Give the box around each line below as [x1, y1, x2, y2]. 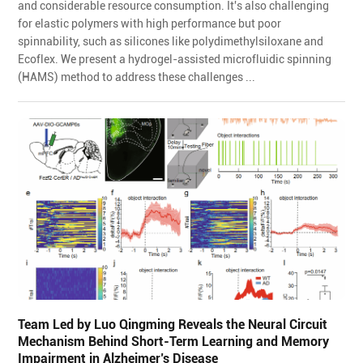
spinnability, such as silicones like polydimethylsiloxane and [18, 34, 324, 48]
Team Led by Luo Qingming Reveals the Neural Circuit [18, 316, 328, 332]
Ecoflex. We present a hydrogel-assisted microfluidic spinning [18, 52, 332, 66]
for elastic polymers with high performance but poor [18, 16, 282, 30]
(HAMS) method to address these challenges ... [18, 70, 256, 83]
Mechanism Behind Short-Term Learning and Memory [18, 333, 330, 349]
